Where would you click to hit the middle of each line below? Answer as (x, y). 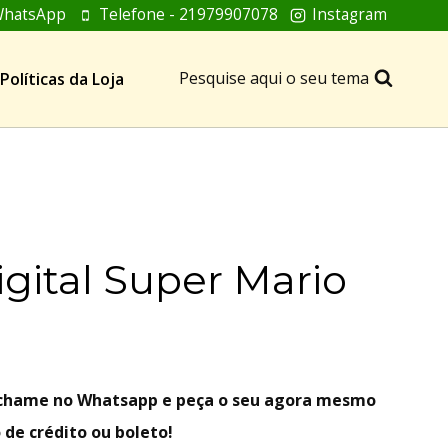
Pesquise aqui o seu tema (273, 78)
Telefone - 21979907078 (189, 15)
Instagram (349, 15)
